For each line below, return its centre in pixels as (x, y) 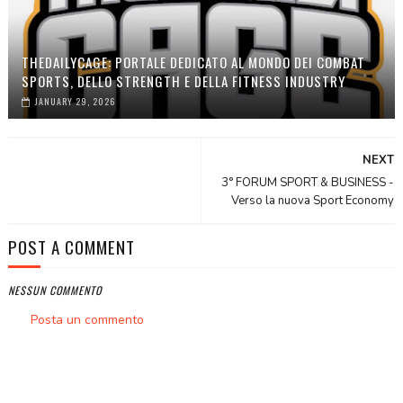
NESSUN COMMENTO (54, 291)
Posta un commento (87, 320)
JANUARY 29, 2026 (75, 102)
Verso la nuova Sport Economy (313, 201)
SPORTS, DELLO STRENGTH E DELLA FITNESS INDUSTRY (183, 81)
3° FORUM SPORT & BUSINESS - (308, 183)
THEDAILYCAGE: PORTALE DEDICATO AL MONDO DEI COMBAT (193, 63)
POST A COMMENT (71, 247)
